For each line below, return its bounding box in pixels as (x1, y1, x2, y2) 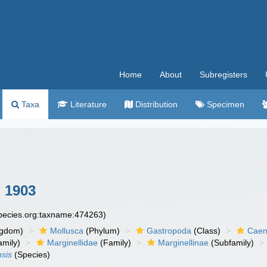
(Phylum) (83, 226, 120, 235)
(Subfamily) (209, 238, 254, 247)
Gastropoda (147, 226, 192, 235)
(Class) (191, 226, 221, 235)
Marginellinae (158, 238, 209, 247)
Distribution (133, 100, 178, 109)
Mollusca (50, 226, 84, 235)
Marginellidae (47, 238, 98, 247)
